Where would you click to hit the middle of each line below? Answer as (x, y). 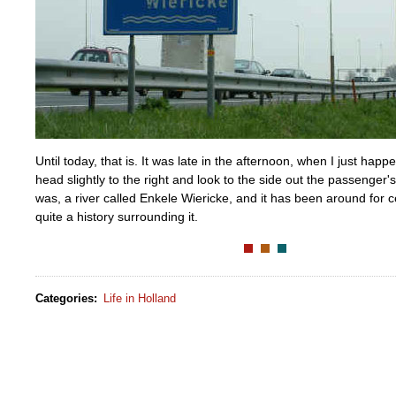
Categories (65, 298)
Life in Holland (140, 298)
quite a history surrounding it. (117, 217)
